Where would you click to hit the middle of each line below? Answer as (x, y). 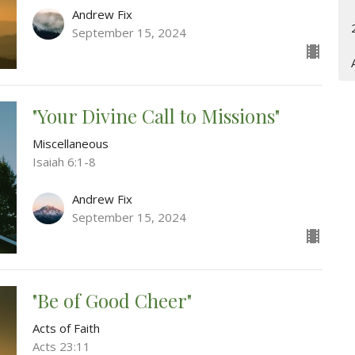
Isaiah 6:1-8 (64, 162)
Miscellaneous (70, 144)
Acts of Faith (66, 328)
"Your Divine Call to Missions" (156, 116)
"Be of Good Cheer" (112, 300)
